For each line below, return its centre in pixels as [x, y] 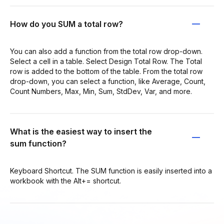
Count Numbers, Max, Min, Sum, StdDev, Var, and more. [101, 91]
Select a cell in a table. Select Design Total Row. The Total [106, 61]
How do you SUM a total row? [66, 24]
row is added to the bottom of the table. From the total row [106, 71]
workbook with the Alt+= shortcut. [65, 180]
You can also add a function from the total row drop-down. [106, 51]
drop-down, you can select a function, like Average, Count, [108, 81]
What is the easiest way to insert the [81, 131]
